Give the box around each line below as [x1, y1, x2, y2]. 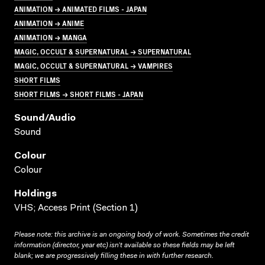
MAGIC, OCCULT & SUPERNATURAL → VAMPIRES [14, 60, 173, 70]
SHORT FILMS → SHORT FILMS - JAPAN [14, 88, 143, 99]
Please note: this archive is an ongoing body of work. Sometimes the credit [14, 231, 249, 238]
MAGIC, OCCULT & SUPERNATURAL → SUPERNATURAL [14, 46, 191, 56]
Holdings [14, 189, 57, 199]
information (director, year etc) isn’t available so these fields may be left [14, 241, 234, 249]
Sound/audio [14, 113, 76, 123]
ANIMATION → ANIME [14, 17, 84, 28]
